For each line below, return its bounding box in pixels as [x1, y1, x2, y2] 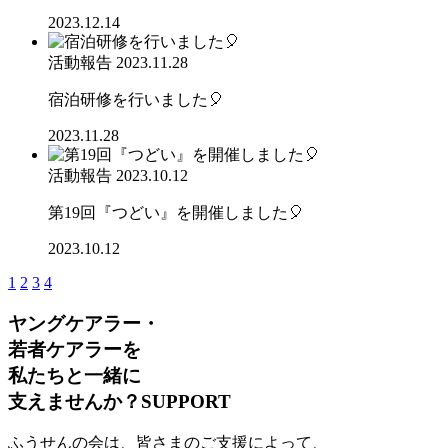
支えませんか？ [8, 390, 141, 412]
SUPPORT [141, 390, 231, 412]
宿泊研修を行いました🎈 [48, 90, 224, 108]
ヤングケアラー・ [8, 312, 160, 334]
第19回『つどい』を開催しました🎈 [48, 203, 304, 221]
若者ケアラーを [8, 338, 141, 360]
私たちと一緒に [8, 364, 141, 386]
